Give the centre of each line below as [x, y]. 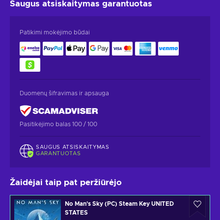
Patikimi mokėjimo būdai [55, 32]
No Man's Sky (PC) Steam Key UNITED [119, 204]
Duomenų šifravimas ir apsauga [64, 93]
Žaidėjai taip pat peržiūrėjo [66, 183]
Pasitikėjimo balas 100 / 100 [58, 124]
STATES [76, 213]
